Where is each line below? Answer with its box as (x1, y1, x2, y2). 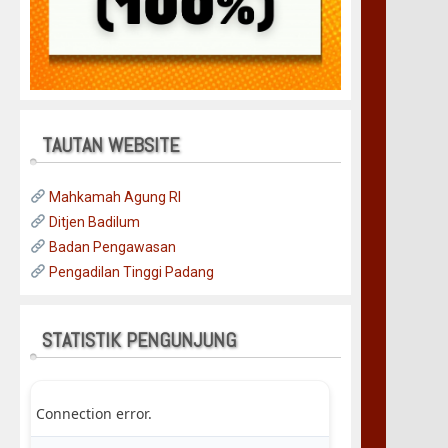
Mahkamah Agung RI (45, 188, 181, 205)
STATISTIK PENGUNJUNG (42, 326, 236, 353)
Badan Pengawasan (45, 238, 176, 255)
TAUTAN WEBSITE (42, 131, 179, 158)
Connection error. (36, 403, 152, 423)
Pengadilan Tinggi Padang (45, 263, 214, 280)
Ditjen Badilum (45, 213, 140, 230)
